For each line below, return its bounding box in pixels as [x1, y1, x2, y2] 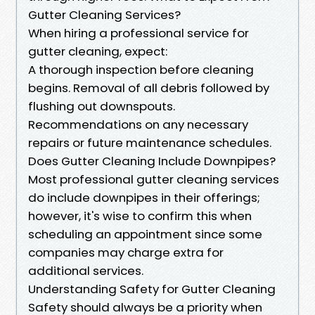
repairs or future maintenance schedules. [28, 134, 271, 151]
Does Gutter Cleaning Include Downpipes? [28, 152, 276, 169]
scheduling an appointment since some [28, 225, 262, 243]
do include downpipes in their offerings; [28, 188, 260, 206]
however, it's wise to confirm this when [28, 207, 252, 224]
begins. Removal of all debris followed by [28, 79, 269, 96]
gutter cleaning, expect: [28, 42, 167, 60]
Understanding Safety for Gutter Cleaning [28, 280, 276, 297]
